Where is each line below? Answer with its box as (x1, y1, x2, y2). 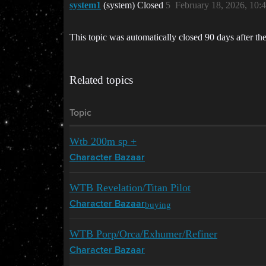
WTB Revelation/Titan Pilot (69, 182, 191, 194)
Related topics (69, 74, 133, 86)
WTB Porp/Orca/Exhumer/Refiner (69, 228, 217, 240)
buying (145, 199, 171, 210)
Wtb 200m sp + (69, 135, 137, 147)
